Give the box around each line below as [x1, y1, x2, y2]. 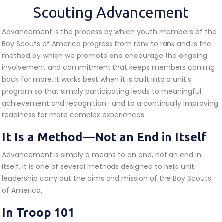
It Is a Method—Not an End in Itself [2, 130, 207, 144]
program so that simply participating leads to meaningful [2, 86, 201, 96]
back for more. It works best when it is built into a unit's [2, 74, 191, 84]
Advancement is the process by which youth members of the [2, 27, 217, 37]
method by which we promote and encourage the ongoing [2, 51, 207, 60]
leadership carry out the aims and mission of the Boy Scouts [2, 173, 211, 183]
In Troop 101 [2, 206, 75, 219]
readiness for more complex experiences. [2, 110, 146, 120]
